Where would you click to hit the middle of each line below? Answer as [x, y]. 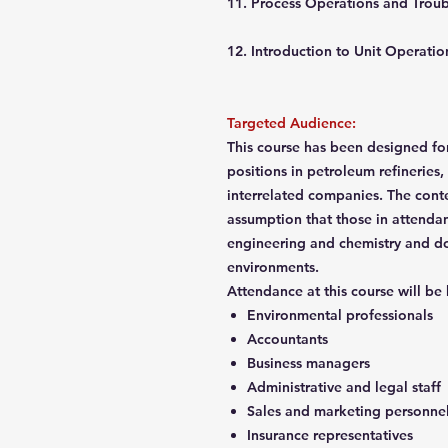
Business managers [310, 363]
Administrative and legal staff [346, 387]
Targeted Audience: [293, 123]
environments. [275, 267]
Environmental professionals [342, 315]
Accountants [289, 339]
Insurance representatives [332, 435]
